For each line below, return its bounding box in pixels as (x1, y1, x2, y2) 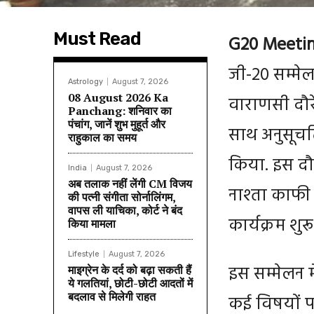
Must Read (53, 27, 141, 50)
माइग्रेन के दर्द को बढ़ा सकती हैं (68, 261, 191, 278)
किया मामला (68, 215, 116, 231)
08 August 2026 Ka (68, 89, 168, 105)
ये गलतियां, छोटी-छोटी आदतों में (68, 275, 193, 291)
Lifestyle (68, 249, 100, 259)
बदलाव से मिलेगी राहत (68, 288, 156, 304)
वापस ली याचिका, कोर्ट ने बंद (68, 202, 182, 218)
